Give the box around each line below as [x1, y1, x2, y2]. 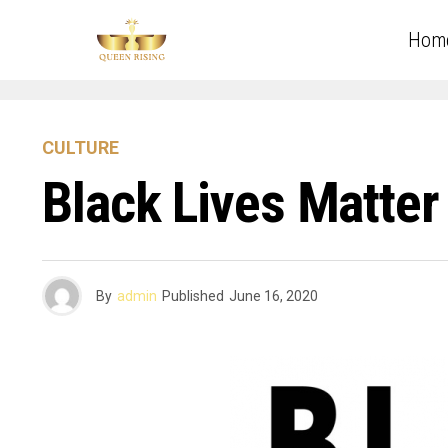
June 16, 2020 [229, 288, 318, 304]
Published [162, 288, 224, 304]
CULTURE [42, 137, 119, 158]
